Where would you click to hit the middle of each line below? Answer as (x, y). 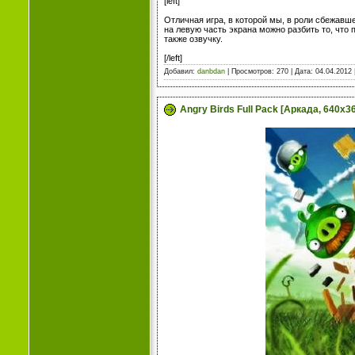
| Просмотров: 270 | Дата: (270, 71)
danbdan (211, 71)
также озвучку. (193, 38)
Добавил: (181, 71)
